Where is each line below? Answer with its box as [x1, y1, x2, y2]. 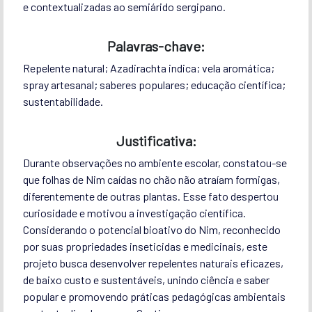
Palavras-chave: [107, 37, 205, 54]
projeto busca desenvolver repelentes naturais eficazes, [22, 256, 283, 270]
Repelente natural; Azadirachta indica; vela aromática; [22, 61, 274, 75]
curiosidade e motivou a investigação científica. [22, 205, 246, 219]
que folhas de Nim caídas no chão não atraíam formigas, [22, 172, 280, 186]
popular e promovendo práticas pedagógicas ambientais [22, 289, 286, 303]
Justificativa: [116, 132, 196, 149]
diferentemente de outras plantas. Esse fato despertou [22, 189, 279, 203]
